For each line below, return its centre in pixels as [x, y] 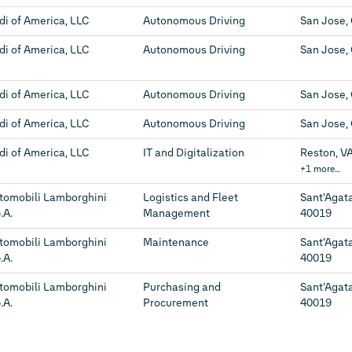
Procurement [176, 303]
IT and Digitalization [194, 153]
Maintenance [176, 242]
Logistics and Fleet [191, 198]
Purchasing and [182, 287]
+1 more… [320, 169]
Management [176, 213]
